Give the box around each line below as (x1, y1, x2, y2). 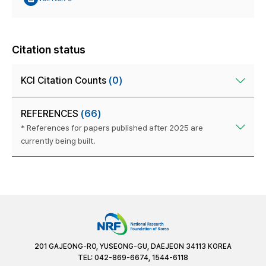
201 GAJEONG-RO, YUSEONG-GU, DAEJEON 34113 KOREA (34, 242, 232, 251)
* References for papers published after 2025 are (21, 123, 203, 133)
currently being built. (21, 136, 95, 146)
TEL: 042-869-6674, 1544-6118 (78, 253, 188, 262)
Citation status (12, 43, 85, 56)
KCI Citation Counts (21, 75, 109, 87)
